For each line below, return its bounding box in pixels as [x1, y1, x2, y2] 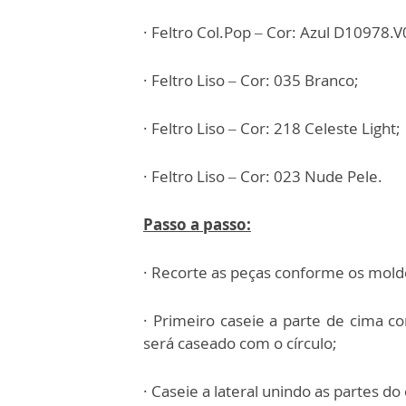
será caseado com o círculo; [143, 333, 337, 353]
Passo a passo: [143, 214, 251, 235]
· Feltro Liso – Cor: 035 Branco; [143, 70, 359, 91]
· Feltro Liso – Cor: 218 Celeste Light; [143, 118, 401, 139]
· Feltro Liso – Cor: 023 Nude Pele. [143, 166, 382, 187]
